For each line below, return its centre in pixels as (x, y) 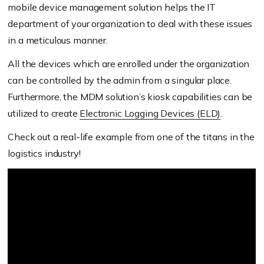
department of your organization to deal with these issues (130, 24)
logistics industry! (44, 154)
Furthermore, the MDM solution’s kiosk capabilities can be (130, 97)
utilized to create (44, 113)
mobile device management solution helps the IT (112, 7)
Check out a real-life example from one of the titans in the (131, 137)
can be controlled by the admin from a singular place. (120, 80)
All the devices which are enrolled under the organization (129, 64)
